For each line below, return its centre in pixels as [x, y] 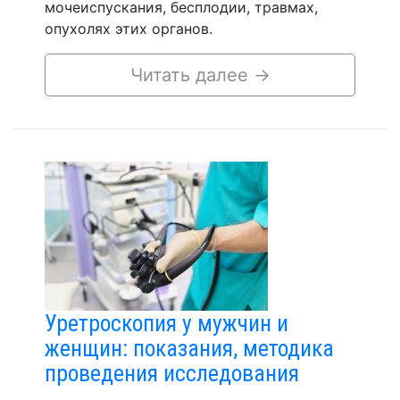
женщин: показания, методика [189, 348]
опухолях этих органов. [129, 29]
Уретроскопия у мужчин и [167, 323]
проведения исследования [172, 373]
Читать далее [192, 75]
